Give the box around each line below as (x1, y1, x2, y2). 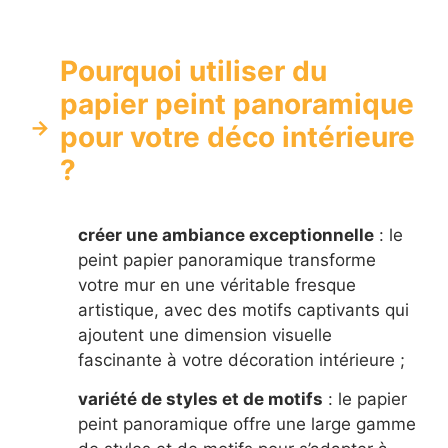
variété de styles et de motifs (78, 388, 323, 409)
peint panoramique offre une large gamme (78, 413, 416, 434)
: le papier (323, 388, 407, 409)
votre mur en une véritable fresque (78, 275, 356, 296)
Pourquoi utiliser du (60, 54, 327, 89)
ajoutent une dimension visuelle (78, 325, 332, 346)
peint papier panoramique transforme (78, 250, 376, 271)
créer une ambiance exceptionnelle (78, 225, 374, 246)
